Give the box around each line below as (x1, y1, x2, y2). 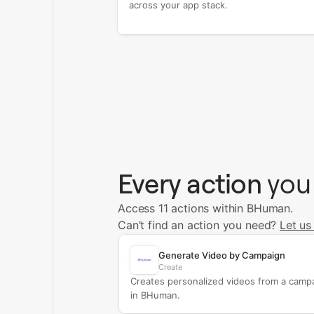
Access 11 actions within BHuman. (117, 201, 293, 215)
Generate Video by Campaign (158, 250, 285, 261)
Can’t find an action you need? (117, 218, 280, 232)
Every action (117, 168, 261, 200)
